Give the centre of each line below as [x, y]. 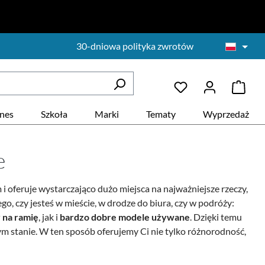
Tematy [161, 114]
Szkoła [54, 114]
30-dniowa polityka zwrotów [135, 46]
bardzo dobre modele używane [125, 217]
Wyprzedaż [226, 114]
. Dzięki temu [216, 217]
